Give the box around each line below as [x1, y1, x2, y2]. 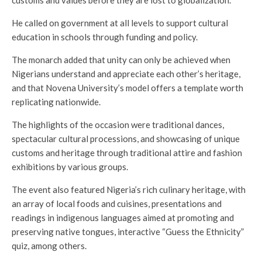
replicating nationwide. [12, 96, 101, 107]
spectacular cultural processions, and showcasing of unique [12, 133, 240, 144]
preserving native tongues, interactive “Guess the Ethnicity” [12, 226, 244, 237]
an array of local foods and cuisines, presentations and [12, 198, 222, 209]
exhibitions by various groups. [12, 161, 128, 172]
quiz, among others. [12, 240, 87, 251]
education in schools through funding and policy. [12, 31, 198, 42]
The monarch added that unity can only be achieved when [12, 54, 230, 65]
